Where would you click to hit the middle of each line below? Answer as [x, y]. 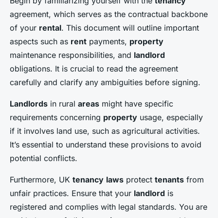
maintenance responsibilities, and [72, 55]
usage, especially [170, 117]
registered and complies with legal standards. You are [109, 207]
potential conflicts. [44, 158]
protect [139, 180]
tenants [169, 180]
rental [50, 28]
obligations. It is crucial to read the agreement [94, 69]
